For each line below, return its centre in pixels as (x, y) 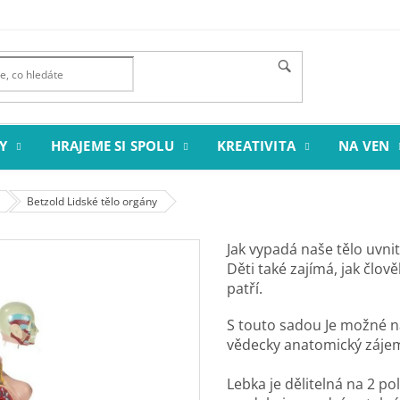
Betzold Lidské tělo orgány (92, 201)
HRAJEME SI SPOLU (112, 146)
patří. (246, 288)
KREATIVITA (257, 146)
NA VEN (364, 146)
